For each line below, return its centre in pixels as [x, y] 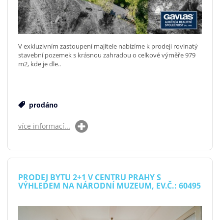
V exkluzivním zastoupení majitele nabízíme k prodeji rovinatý [108, 46]
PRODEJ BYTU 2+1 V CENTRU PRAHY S [90, 177]
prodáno [42, 105]
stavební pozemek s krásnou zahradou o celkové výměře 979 [107, 55]
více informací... [44, 126]
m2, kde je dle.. [40, 64]
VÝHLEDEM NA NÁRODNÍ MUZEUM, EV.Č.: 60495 [110, 185]
